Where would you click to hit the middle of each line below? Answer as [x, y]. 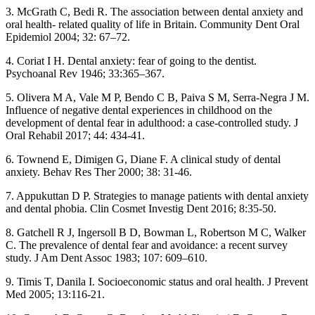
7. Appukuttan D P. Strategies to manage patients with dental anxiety [157, 196]
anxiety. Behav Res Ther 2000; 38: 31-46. [99, 172]
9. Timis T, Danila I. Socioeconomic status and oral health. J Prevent [157, 282]
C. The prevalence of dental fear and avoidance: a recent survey [147, 245]
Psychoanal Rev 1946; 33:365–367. [85, 74]
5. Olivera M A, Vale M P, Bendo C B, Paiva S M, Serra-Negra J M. [157, 98]
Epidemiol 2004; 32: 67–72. [68, 37]
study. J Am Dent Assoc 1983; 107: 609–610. [107, 258]
